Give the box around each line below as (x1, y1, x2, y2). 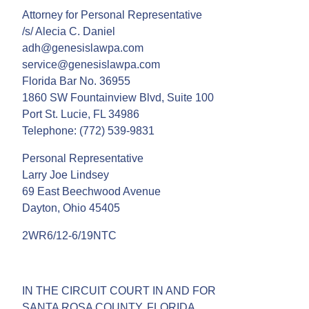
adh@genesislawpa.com (22, 41, 143, 54)
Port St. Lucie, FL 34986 (22, 108, 139, 120)
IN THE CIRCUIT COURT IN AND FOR (22, 284, 216, 297)
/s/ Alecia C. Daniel (22, 25, 115, 37)
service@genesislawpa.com (22, 58, 160, 70)
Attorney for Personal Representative (22, 8, 202, 21)
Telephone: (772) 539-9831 (22, 124, 154, 137)
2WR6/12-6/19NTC (22, 229, 117, 241)
